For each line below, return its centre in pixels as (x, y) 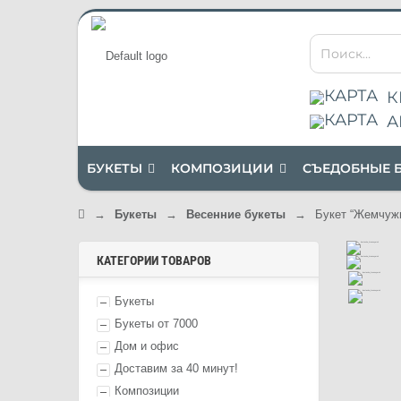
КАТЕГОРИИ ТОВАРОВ (154, 260)
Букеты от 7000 (156, 324)
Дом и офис (147, 346)
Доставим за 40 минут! (176, 368)
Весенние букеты (236, 214)
